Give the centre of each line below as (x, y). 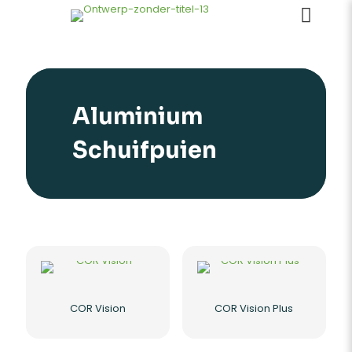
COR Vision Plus (254, 308)
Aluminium (138, 116)
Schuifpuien (145, 150)
